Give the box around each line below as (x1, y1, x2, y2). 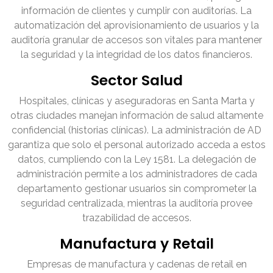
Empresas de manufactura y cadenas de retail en (26, 258, 247, 271)
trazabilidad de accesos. (82, 212, 191, 224)
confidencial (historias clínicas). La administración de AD (12, 124, 261, 136)
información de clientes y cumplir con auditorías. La (21, 5, 252, 17)
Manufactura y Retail (59, 233, 214, 254)
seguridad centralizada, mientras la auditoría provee (21, 197, 252, 210)
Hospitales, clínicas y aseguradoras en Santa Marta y (18, 95, 255, 107)
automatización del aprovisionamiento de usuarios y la (14, 19, 259, 32)
